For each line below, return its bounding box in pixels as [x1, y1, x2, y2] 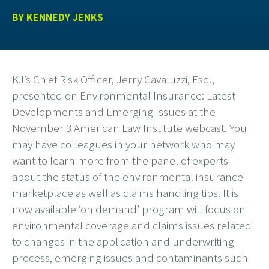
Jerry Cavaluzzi [116, 72, 187, 86]
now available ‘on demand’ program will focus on [12, 202, 246, 216]
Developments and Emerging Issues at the [12, 104, 216, 119]
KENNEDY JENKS [26, 10, 103, 24]
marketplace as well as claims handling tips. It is [12, 186, 238, 200]
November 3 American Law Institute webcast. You [12, 121, 247, 135]
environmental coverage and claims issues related [12, 218, 252, 232]
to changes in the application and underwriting [12, 234, 234, 249]
